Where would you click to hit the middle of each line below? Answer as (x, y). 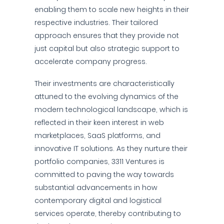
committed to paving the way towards (104, 174)
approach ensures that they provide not (107, 35)
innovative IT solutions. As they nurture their (111, 148)
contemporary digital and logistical (98, 200)
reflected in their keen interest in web (99, 122)
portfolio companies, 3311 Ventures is (99, 161)
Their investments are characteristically (104, 83)
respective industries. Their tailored (96, 22)
